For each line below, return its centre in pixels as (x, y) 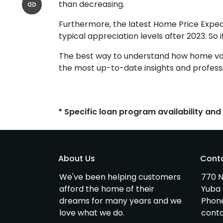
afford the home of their (107, 189)
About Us (77, 159)
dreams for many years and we (120, 201)
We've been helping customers (120, 177)
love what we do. (92, 213)
